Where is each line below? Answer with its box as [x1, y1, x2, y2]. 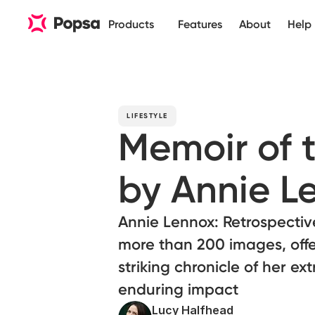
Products [108, 18, 154, 31]
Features [178, 18, 222, 31]
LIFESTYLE [127, 112, 168, 120]
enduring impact [118, 280, 238, 299]
